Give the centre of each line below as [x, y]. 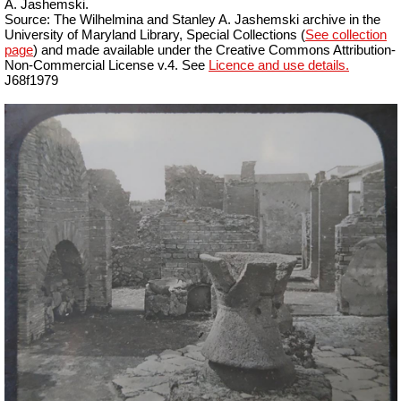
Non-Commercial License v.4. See [107, 65]
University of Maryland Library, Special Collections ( [155, 34]
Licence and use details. [279, 65]
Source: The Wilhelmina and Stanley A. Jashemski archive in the [192, 19]
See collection [346, 34]
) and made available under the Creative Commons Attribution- [214, 50]
